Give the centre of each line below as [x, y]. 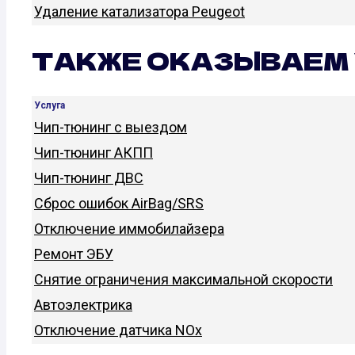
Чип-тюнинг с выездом [111, 128]
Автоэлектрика [83, 305]
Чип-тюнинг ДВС [89, 178]
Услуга [50, 106]
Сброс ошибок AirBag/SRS [119, 204]
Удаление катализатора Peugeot [139, 12]
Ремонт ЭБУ [74, 254]
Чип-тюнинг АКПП [94, 153]
